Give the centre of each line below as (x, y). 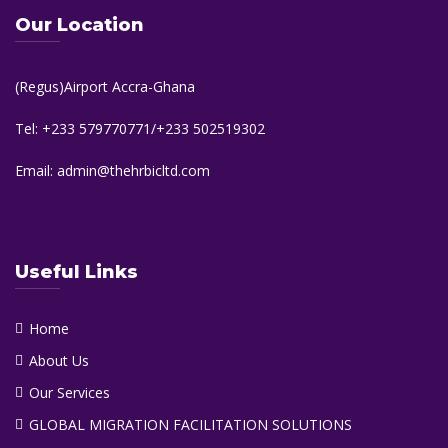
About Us (59, 360)
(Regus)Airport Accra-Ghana (105, 86)
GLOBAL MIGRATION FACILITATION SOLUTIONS (190, 424)
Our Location (79, 25)
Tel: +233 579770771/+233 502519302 (140, 128)
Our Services (69, 392)
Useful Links (76, 272)
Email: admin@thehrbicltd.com (112, 170)
